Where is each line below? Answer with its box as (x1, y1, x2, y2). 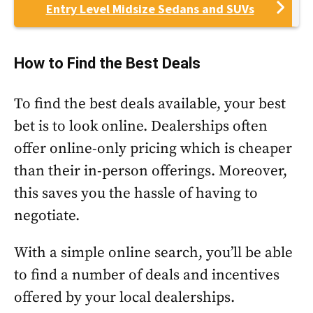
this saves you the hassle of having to (14, 184, 258, 203)
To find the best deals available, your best (14, 95, 286, 113)
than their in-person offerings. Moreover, (14, 162, 287, 180)
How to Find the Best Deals (14, 54, 201, 72)
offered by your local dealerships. (14, 289, 235, 307)
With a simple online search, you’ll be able (14, 244, 293, 262)
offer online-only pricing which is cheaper (14, 140, 292, 158)
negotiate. (14, 207, 80, 225)
